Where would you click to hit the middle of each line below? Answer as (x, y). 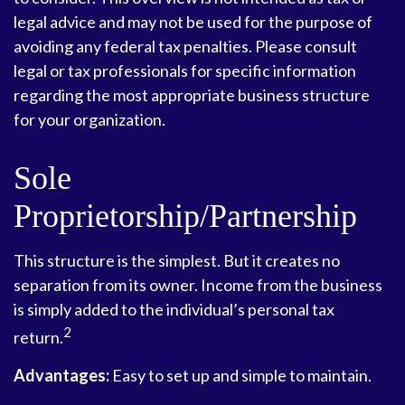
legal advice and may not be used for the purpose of (193, 22)
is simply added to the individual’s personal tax (174, 309)
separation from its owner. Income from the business (198, 285)
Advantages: (61, 375)
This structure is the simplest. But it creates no (177, 260)
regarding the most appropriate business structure (192, 95)
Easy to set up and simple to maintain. (240, 375)
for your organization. (89, 119)
